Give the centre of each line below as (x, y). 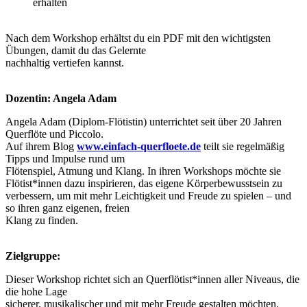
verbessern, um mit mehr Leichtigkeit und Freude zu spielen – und (148, 196)
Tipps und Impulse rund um (65, 159)
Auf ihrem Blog (41, 147)
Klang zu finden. (42, 221)
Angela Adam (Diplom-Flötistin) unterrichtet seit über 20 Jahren (144, 122)
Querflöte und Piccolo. (54, 134)
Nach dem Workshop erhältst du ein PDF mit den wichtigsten (138, 38)
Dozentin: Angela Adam (61, 99)
